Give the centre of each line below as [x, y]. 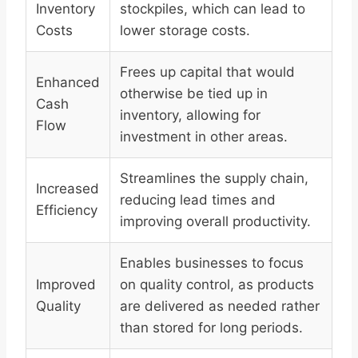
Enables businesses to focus [212, 263]
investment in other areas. [204, 137]
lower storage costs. [185, 31]
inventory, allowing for [190, 115]
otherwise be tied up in [194, 94]
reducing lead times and [198, 200]
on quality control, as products [217, 285]
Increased [68, 189]
